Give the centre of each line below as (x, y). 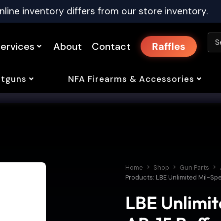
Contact (111, 47)
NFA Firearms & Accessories (131, 79)
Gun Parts (195, 168)
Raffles (169, 47)
